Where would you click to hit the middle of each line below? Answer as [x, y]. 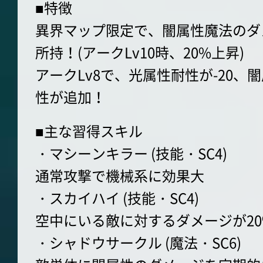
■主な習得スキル [89, 131]
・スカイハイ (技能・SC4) [117, 198]
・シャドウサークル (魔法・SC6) [138, 243]
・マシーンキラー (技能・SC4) [131, 154]
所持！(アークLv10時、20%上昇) [140, 53]
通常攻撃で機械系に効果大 [120, 176]
